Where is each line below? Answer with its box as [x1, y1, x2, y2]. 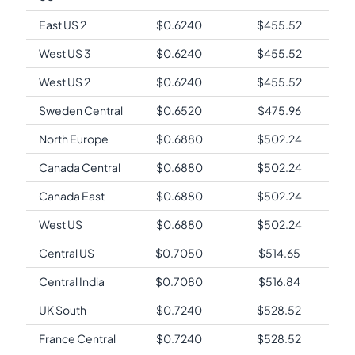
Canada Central [39, 159, 120, 174]
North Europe [39, 131, 109, 146]
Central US [39, 245, 94, 260]
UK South [39, 302, 86, 317]
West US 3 [39, 45, 91, 60]
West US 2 [39, 74, 90, 89]
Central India [39, 273, 105, 288]
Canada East [39, 188, 105, 203]
